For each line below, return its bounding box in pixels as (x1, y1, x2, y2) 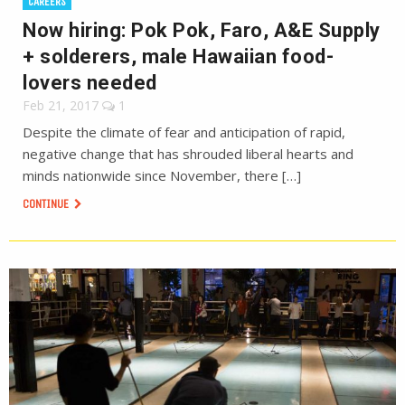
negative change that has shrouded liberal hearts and (23, 145, 353, 163)
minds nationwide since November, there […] (23, 166, 301, 184)
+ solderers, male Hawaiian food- (23, 45, 334, 68)
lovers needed (23, 71, 157, 94)
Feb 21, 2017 (23, 97, 99, 114)
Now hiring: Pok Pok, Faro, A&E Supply (23, 19, 381, 42)
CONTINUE (23, 196, 71, 212)
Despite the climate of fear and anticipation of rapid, (23, 123, 345, 141)
